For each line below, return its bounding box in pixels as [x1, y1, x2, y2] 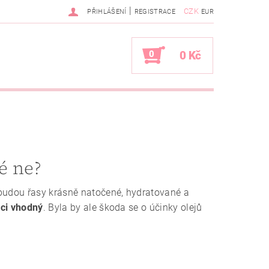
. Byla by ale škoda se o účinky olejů [43, 202, 202, 214]
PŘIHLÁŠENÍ [87, 8, 127, 16]
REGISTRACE [134, 8, 175, 16]
